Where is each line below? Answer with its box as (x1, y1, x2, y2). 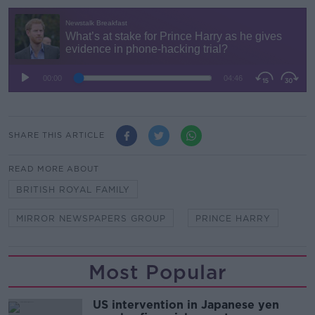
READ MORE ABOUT (8, 163, 99, 174)
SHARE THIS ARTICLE (8, 130, 105, 141)
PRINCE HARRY (195, 212, 271, 224)
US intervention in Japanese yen (93, 297, 279, 311)
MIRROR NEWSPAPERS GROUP (16, 212, 166, 224)
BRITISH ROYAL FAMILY (16, 184, 130, 195)
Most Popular (88, 259, 227, 284)
